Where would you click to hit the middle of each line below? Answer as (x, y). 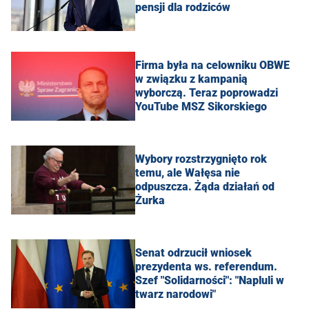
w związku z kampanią (191, 79)
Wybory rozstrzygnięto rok (201, 159)
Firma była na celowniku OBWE (212, 65)
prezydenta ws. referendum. (206, 266)
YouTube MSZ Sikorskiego (201, 106)
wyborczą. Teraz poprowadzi (207, 92)
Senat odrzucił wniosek (193, 252)
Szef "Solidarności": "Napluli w (210, 280)
